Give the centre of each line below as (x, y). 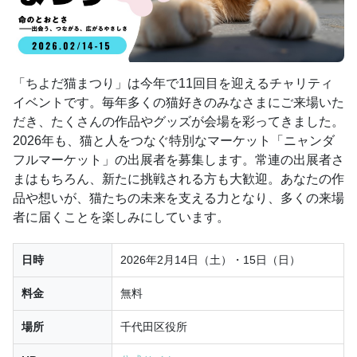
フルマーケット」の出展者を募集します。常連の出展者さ (178, 160)
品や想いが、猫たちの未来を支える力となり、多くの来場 (178, 198)
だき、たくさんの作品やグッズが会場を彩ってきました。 (178, 122)
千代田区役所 (154, 327)
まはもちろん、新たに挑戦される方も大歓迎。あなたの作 (178, 179)
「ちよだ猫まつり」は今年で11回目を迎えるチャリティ (173, 84)
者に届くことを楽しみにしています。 (121, 218)
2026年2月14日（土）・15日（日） (210, 260)
